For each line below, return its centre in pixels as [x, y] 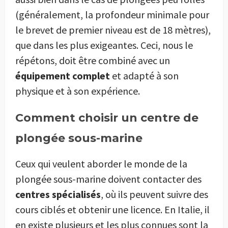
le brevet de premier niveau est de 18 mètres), [113, 30]
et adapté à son [144, 75]
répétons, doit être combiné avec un [93, 60]
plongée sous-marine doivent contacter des [108, 179]
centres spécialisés [58, 194]
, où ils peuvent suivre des [154, 194]
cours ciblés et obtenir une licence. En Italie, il [112, 209]
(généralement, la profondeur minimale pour [112, 14]
